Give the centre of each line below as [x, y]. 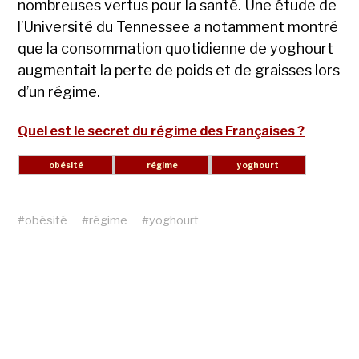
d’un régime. [59, 92]
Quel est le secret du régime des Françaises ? [161, 131]
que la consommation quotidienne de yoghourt [176, 48]
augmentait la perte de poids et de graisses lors [179, 70]
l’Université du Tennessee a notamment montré [178, 27]
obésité [46, 220]
